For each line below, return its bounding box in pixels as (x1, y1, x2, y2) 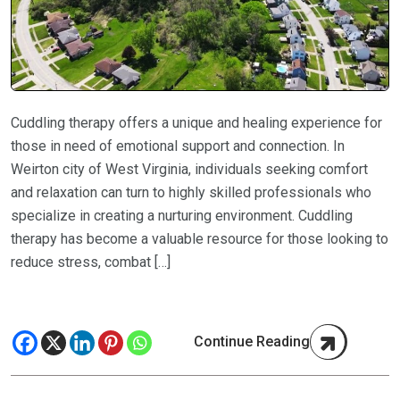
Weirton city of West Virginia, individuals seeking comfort (11, 160, 368, 178)
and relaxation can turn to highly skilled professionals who (11, 183, 371, 201)
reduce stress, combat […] (11, 253, 171, 271)
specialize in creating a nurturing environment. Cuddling (11, 206, 353, 224)
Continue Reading (194, 332, 310, 350)
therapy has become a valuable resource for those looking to (11, 229, 388, 247)
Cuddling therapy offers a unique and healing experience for (11, 113, 382, 131)
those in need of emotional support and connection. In (11, 137, 345, 154)
